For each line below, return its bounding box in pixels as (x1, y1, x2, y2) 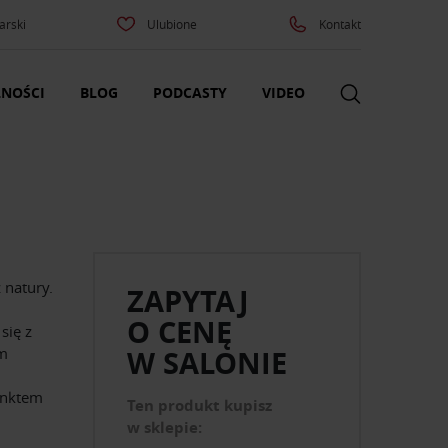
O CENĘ (127, 312, 233, 353)
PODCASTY (153, 83, 227, 103)
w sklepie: (127, 417, 203, 439)
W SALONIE (127, 343, 288, 384)
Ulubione (147, 16, 198, 32)
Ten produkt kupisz (127, 395, 273, 417)
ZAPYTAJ (127, 281, 250, 322)
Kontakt (318, 16, 361, 32)
